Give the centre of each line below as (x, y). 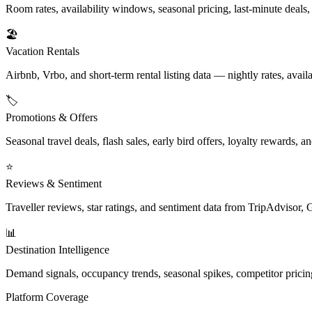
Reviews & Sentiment (54, 183)
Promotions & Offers (52, 117)
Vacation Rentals (42, 51)
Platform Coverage (47, 297)
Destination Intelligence (57, 249)
